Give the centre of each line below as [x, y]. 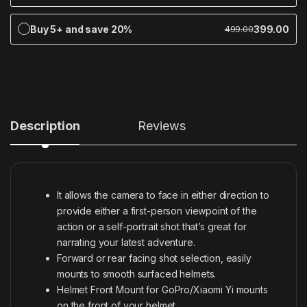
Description [45, 125]
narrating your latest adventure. [126, 242]
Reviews [162, 125]
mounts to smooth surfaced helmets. [137, 273]
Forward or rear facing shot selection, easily [154, 258]
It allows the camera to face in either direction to [163, 195]
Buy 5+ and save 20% [82, 29]
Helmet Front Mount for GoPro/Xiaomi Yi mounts [162, 289]
